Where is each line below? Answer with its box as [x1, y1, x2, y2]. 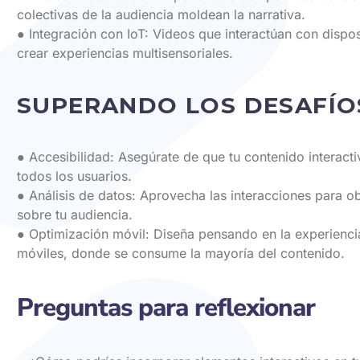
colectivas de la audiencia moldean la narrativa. [17, 6, 305, 23]
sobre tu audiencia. [17, 207, 133, 223]
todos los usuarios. [17, 168, 132, 185]
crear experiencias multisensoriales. [17, 45, 233, 62]
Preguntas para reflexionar [17, 289, 315, 325]
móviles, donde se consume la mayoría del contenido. [17, 245, 345, 262]
